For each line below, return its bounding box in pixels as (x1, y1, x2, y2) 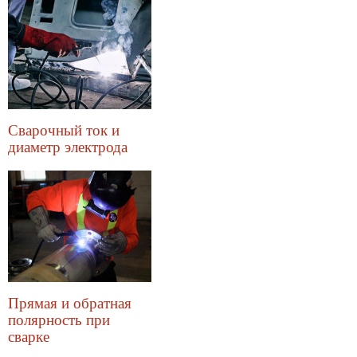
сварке (8, 326, 49, 347)
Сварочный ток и (8, 120, 120, 140)
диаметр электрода (8, 136, 127, 157)
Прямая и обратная (8, 292, 131, 313)
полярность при (8, 309, 110, 330)
